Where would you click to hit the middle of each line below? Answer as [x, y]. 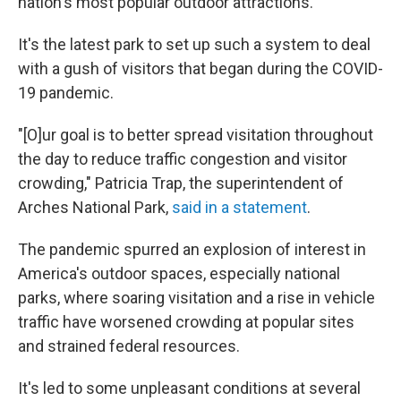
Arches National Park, [95, 207]
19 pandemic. [66, 92]
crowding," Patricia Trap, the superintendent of [181, 183]
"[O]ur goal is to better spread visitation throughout [196, 134]
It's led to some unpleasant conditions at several [189, 388]
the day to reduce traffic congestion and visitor [183, 158]
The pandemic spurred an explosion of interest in [192, 249]
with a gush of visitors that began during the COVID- [200, 68]
